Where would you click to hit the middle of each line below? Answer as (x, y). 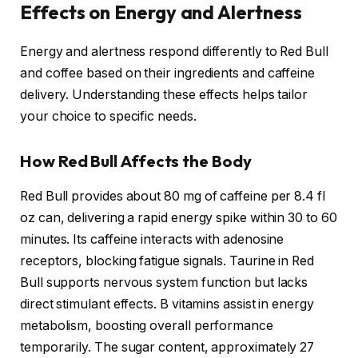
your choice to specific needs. (108, 117)
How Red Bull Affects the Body (136, 161)
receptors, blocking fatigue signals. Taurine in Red (167, 261)
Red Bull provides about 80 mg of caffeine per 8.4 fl (173, 197)
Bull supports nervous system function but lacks (164, 283)
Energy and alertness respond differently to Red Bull (174, 52)
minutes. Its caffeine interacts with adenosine (152, 240)
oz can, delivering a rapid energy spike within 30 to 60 (179, 218)
